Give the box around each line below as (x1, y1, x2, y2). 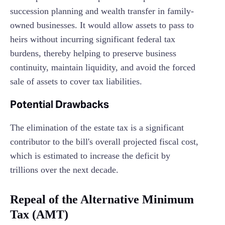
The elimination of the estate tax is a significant (10, 123, 184, 133)
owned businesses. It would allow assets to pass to (10, 20, 194, 31)
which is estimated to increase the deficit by (10, 151, 170, 161)
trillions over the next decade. (10, 165, 119, 175)
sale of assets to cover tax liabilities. (10, 76, 142, 87)
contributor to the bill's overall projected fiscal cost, (10, 137, 198, 147)
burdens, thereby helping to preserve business (10, 48, 176, 59)
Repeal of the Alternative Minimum (10, 193, 194, 206)
